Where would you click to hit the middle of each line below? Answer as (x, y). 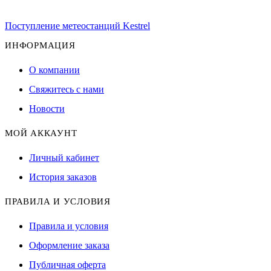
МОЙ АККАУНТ (41, 133)
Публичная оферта (67, 264)
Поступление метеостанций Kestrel (77, 25)
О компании (54, 70)
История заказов (63, 177)
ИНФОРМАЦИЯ (40, 45)
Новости (47, 108)
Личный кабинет (64, 157)
